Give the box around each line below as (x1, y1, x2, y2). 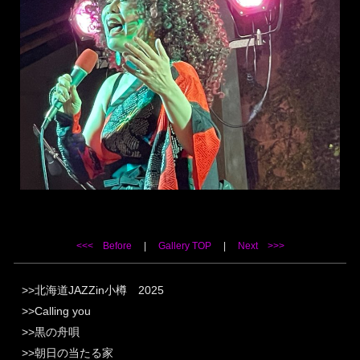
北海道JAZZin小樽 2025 (35, 284, 164, 297)
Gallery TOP (157, 240, 211, 252)
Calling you (35, 305, 91, 317)
